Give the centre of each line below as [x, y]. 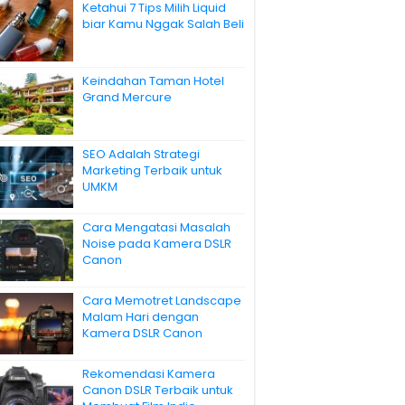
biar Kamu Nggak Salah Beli [163, 24]
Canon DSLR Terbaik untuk [158, 391]
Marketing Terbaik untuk [152, 170]
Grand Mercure [127, 97]
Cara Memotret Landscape [162, 301]
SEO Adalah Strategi [141, 154]
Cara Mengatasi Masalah [156, 228]
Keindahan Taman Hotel [153, 80]
